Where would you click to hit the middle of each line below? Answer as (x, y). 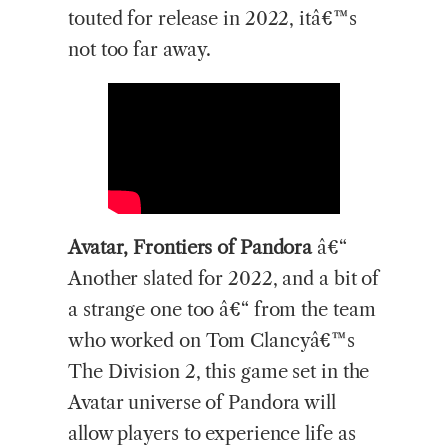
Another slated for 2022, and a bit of (224, 279)
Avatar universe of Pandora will (202, 403)
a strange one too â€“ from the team (222, 310)
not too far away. (140, 49)
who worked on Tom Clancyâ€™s (212, 341)
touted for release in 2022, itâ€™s (212, 18)
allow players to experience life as (212, 434)
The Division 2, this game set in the (219, 372)
